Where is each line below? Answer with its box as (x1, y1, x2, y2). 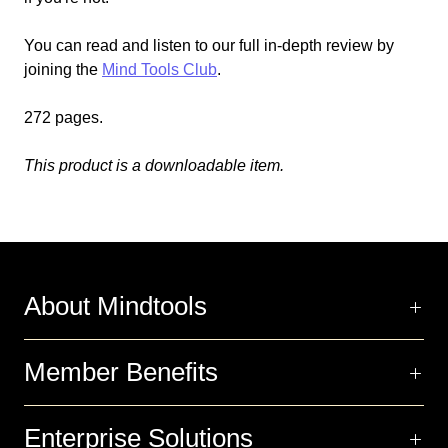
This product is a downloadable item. (24, 157, 284, 174)
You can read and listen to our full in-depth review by (24, 37, 394, 54)
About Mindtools (24, 291, 207, 321)
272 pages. (24, 109, 103, 126)
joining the (24, 61, 98, 78)
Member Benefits (24, 357, 218, 387)
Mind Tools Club (102, 61, 217, 78)
